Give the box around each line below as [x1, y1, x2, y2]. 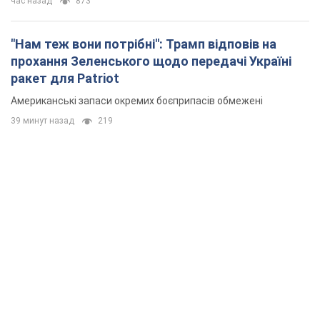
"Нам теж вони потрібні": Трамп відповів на [11, 36, 276, 52]
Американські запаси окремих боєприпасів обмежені [11, 95, 263, 107]
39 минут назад [11, 116, 74, 126]
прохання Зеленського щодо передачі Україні [11, 54, 291, 69]
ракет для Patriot [11, 71, 119, 86]
